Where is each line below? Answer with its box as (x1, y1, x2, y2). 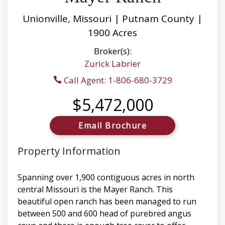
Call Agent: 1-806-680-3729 (61, 74, 172, 86)
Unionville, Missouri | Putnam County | (23, 12, 202, 26)
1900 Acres (88, 26, 137, 40)
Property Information (18, 144, 121, 158)
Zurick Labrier (84, 58, 141, 70)
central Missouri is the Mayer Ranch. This (18, 184, 173, 195)
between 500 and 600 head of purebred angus (18, 208, 191, 219)
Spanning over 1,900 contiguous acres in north (18, 172, 194, 183)
